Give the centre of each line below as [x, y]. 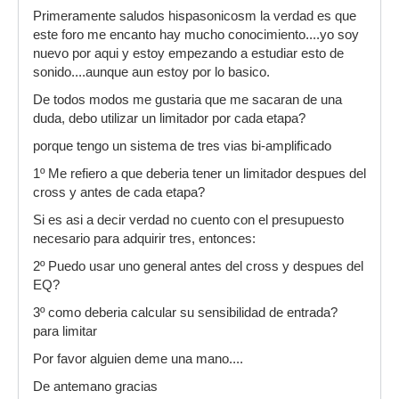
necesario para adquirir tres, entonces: [144, 239]
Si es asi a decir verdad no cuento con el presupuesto [188, 220]
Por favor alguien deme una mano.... [138, 359]
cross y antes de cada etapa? [119, 193]
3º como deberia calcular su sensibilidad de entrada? [185, 313]
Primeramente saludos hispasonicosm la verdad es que [195, 16]
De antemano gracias [95, 387]
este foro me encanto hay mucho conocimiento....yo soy [196, 35]
